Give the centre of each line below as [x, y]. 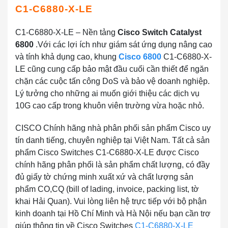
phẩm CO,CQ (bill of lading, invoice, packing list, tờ [107, 189]
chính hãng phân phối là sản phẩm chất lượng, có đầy [112, 165]
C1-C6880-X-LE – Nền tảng [66, 32]
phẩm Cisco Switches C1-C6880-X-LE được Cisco [107, 152]
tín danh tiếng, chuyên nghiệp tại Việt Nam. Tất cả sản [112, 140]
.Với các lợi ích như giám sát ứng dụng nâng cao [123, 45]
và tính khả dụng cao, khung [67, 57]
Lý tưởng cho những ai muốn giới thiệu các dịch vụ [107, 93]
